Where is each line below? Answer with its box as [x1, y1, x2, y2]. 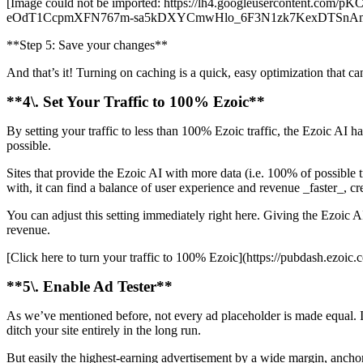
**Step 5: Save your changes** [6, 38, 168, 53]
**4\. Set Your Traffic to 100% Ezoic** [6, 93, 265, 111]
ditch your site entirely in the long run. [6, 323, 201, 338]
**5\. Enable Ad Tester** [6, 278, 173, 296]
